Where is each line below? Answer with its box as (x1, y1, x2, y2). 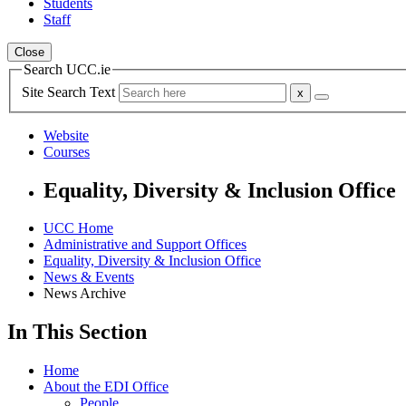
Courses (43, 143, 90, 159)
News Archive (43, 285, 126, 302)
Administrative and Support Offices (43, 237, 246, 253)
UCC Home (43, 220, 113, 237)
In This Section (7, 320, 147, 344)
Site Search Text (22, 83, 119, 100)
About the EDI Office (43, 379, 169, 395)
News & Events (43, 269, 134, 285)
